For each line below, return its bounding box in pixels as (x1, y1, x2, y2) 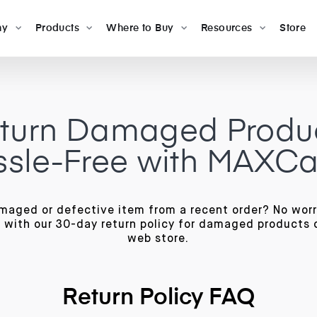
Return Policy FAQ (62, 287, 255, 309)
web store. (127, 234, 190, 245)
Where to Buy (106, 23, 174, 33)
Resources (200, 23, 253, 33)
